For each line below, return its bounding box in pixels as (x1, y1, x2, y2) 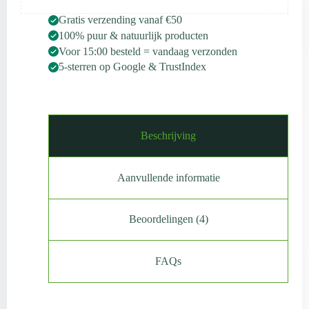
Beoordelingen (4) (128, 213, 208, 226)
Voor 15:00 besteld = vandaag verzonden (59, 45, 237, 57)
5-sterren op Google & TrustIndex (59, 61, 206, 73)
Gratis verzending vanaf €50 (59, 14, 182, 26)
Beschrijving (141, 130, 196, 142)
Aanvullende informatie (117, 171, 220, 183)
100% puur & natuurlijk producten (59, 29, 208, 41)
